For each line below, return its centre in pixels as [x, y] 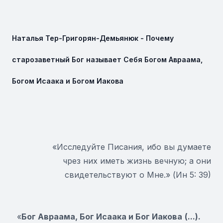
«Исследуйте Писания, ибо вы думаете [132, 147]
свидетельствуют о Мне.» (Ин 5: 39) [138, 175]
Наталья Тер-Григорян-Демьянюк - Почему [93, 38]
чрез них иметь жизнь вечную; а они [137, 161]
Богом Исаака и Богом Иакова [68, 81]
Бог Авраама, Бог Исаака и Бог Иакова [102, 217]
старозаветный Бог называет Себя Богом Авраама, [107, 59]
